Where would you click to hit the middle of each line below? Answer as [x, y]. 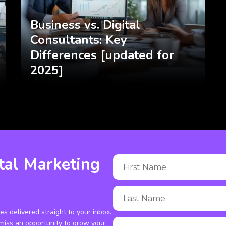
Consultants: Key [79, 40]
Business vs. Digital [86, 25]
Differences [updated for [102, 55]
